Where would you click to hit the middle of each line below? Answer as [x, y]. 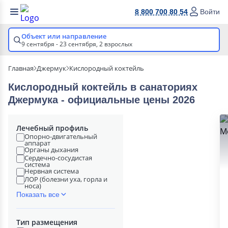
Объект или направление [64, 36]
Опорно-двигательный [61, 136]
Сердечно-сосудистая [58, 158]
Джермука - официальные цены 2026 [102, 100]
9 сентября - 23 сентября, [60, 44]
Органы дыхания [51, 150]
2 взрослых [116, 44]
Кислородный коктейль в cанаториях [103, 87]
